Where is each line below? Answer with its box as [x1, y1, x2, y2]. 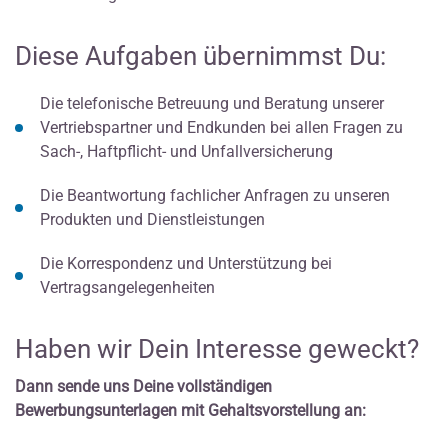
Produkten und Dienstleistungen [40, 209, 265, 229]
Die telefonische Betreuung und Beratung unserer [40, 93, 384, 113]
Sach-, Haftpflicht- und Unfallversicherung [40, 141, 333, 161]
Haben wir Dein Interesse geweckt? [15, 333, 419, 364]
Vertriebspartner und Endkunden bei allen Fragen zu [40, 117, 403, 137]
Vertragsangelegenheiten [40, 277, 215, 297]
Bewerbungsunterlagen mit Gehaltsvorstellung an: [15, 400, 366, 420]
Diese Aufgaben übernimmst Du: [15, 40, 386, 71]
